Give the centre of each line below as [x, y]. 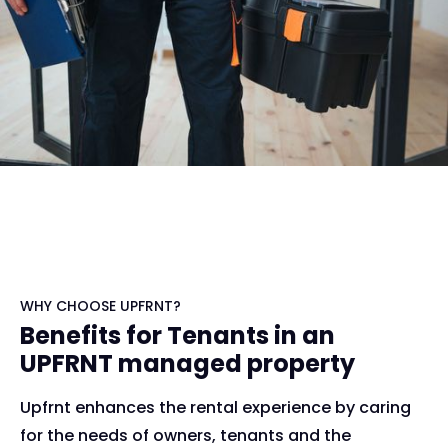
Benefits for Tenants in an [177, 336]
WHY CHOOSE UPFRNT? [100, 306]
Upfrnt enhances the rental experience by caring [215, 408]
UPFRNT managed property [187, 364]
